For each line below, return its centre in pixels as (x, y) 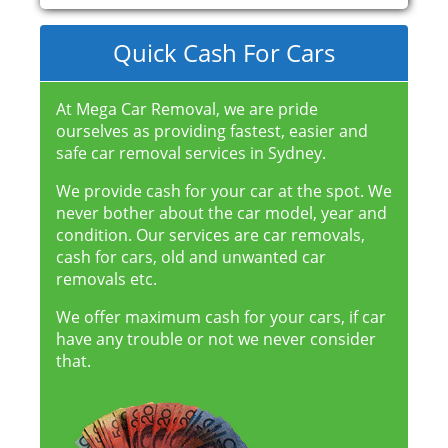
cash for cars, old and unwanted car (191, 257)
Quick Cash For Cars (224, 53)
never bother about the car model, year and (221, 213)
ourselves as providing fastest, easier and (212, 131)
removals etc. (106, 279)
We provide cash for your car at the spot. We (224, 191)
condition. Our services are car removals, (210, 235)
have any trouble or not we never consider (216, 339)
